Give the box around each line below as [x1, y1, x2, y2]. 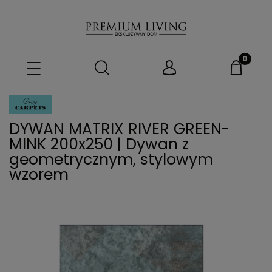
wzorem [9, 163, 69, 185]
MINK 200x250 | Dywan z [9, 133, 189, 155]
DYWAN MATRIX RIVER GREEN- [9, 118, 229, 140]
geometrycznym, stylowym [9, 148, 213, 170]
